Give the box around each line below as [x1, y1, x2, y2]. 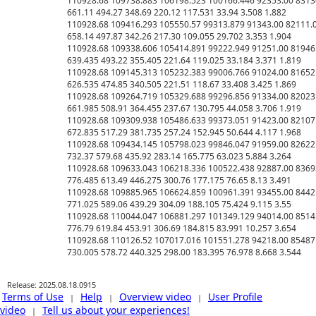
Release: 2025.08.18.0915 [7, 279, 96, 291]
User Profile [208, 290, 262, 304]
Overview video [119, 290, 191, 304]
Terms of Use [2, 290, 63, 304]
